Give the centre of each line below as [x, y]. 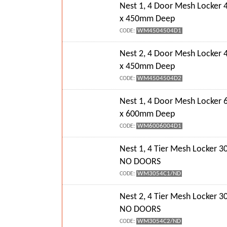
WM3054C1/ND [159, 173]
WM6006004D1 [160, 126]
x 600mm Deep [147, 114]
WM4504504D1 [160, 31]
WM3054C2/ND [159, 221]
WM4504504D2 [160, 79]
